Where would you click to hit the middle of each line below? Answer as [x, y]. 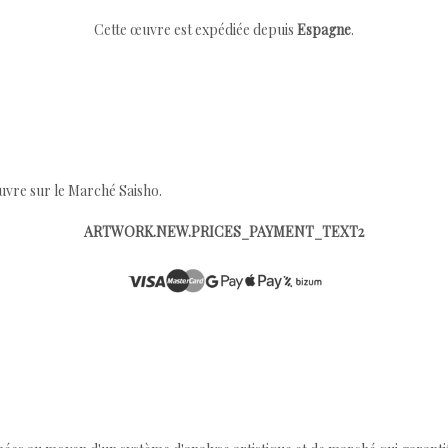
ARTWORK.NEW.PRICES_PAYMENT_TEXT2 [224, 231]
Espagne [324, 29]
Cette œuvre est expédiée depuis [195, 29]
